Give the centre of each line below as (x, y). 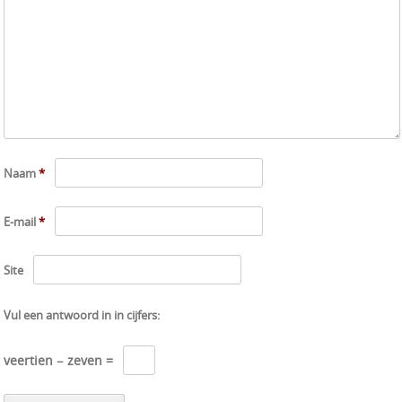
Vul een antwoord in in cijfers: (82, 315)
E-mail (21, 221)
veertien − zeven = (60, 360)
